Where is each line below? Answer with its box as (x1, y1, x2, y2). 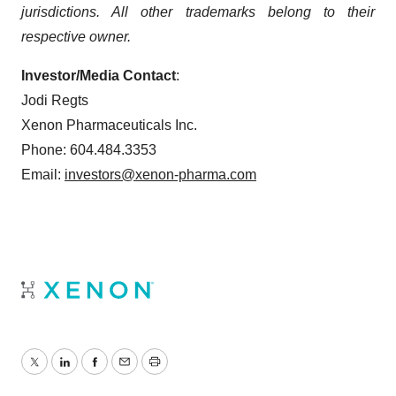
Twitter (33, 364, 75, 380)
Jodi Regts (21, 93, 88, 108)
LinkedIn (63, 364, 118, 380)
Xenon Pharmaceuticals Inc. (21, 118, 197, 133)
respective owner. (21, 29, 131, 44)
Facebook (93, 364, 156, 380)
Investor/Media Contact (21, 68, 176, 83)
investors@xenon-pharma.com (65, 167, 256, 182)
